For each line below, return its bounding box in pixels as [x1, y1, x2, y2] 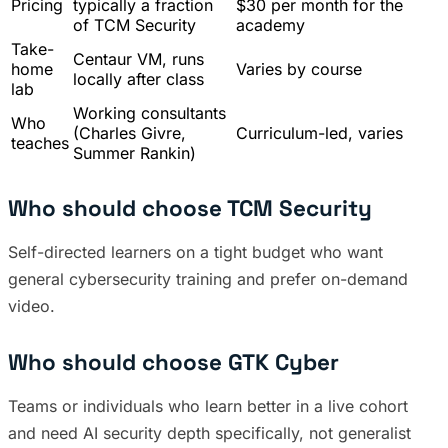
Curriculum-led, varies [236, 123, 403, 144]
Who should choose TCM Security [8, 194, 372, 224]
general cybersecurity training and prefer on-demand [8, 269, 408, 290]
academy [236, 15, 305, 36]
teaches [11, 133, 69, 154]
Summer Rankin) [73, 143, 196, 164]
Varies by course [236, 59, 362, 80]
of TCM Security [73, 15, 196, 36]
